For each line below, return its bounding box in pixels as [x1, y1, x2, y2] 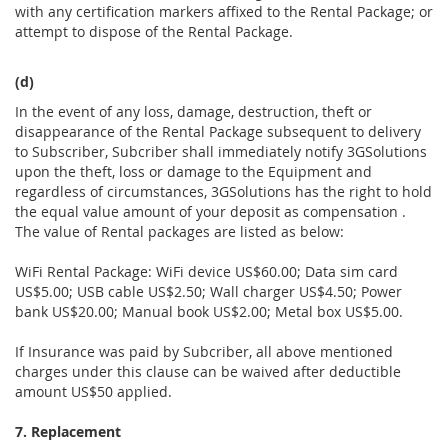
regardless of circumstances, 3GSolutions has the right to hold [15, 182, 432, 202]
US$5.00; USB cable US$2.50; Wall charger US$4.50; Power [15, 282, 402, 302]
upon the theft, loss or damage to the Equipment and [15, 162, 372, 182]
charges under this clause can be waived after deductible [15, 362, 401, 382]
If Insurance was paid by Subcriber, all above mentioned [15, 342, 393, 362]
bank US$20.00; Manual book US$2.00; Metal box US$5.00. [15, 302, 403, 322]
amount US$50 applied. [15, 382, 172, 402]
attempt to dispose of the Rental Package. [15, 22, 293, 42]
